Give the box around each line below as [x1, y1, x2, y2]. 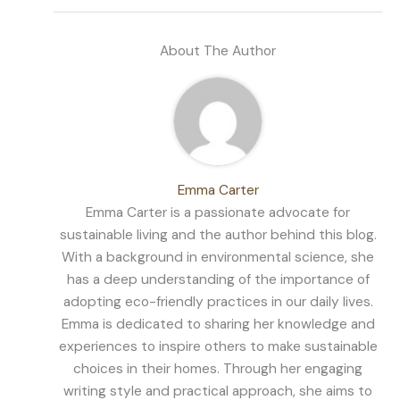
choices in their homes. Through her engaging [73, 360, 362, 379]
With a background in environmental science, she [62, 248, 374, 267]
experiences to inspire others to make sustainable [58, 337, 378, 356]
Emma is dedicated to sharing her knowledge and [61, 315, 375, 334]
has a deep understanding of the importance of [66, 271, 370, 289]
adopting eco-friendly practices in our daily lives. [62, 293, 373, 312]
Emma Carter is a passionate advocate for [86, 204, 350, 222]
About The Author [160, 42, 276, 61]
